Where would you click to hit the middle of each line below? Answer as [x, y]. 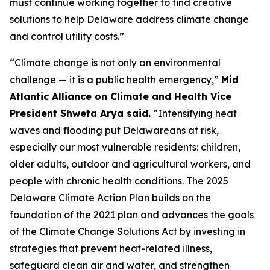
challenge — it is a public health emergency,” [115, 79]
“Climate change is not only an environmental [115, 62]
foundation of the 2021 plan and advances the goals [132, 214]
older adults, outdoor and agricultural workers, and [130, 164]
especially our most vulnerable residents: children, [125, 147]
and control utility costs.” [67, 36]
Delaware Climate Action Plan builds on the [110, 197]
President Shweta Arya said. [80, 113]
